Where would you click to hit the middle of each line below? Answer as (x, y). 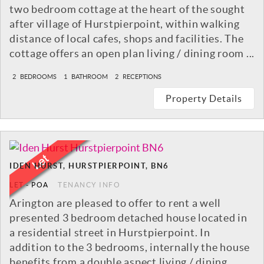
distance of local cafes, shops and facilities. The (127, 39)
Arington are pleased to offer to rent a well (115, 203)
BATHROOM (89, 77)
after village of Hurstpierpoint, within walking (125, 24)
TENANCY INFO (89, 185)
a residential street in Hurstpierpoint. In (110, 233)
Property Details (204, 99)
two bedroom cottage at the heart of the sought (127, 9)
